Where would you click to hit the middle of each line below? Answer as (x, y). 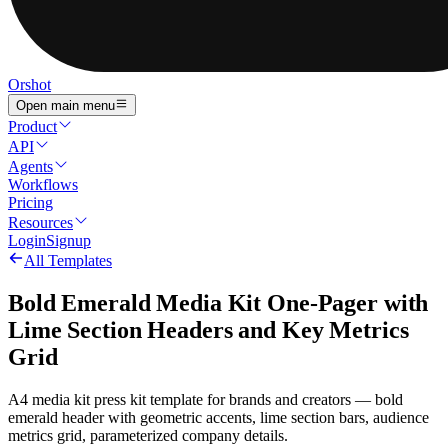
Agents (30, 167)
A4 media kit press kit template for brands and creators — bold (205, 400)
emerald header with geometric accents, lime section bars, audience (218, 418)
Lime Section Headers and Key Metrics (208, 330)
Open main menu (65, 106)
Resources (40, 223)
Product (32, 127)
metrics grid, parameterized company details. (148, 436)
